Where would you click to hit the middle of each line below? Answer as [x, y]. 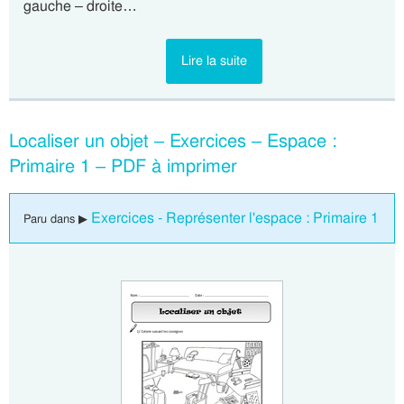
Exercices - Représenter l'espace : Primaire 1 [235, 218]
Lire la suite [214, 60]
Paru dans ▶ [57, 219]
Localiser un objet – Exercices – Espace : [173, 141]
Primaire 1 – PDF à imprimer [123, 166]
